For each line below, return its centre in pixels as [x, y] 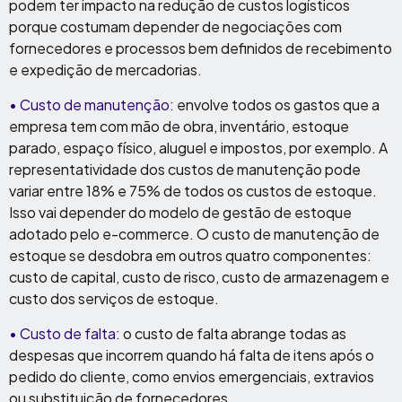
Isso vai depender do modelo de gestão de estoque [180, 212]
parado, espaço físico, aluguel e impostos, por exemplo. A [198, 148]
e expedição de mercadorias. [105, 70]
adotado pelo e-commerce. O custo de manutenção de [194, 234]
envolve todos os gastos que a [277, 105]
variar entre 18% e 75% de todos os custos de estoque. [193, 191]
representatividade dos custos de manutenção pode [185, 169]
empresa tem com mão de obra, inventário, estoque [179, 126]
